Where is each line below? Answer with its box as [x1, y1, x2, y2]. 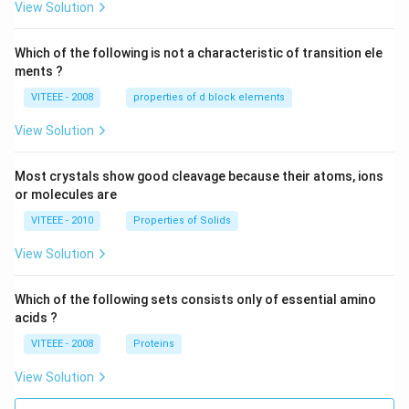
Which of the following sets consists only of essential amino [15, 292, 376, 308]
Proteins [133, 338, 174, 351]
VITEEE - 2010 [31, 215, 93, 227]
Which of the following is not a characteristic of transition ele [15, 46, 383, 61]
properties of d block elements [133, 91, 285, 104]
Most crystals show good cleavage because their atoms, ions [15, 169, 383, 184]
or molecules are [15, 187, 117, 203]
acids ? [15, 310, 58, 326]
